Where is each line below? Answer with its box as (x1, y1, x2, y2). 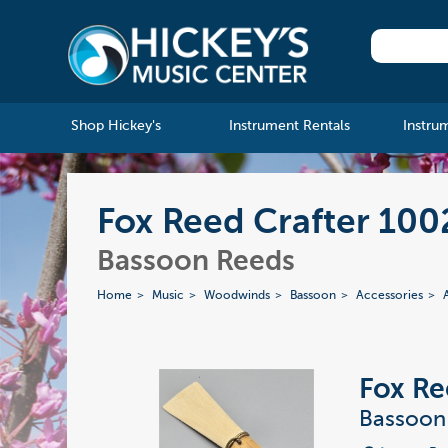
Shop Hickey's (70, 119, 161, 134)
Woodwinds (204, 290, 271, 303)
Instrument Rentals (228, 119, 350, 134)
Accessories (356, 290, 424, 303)
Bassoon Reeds (97, 248, 296, 277)
